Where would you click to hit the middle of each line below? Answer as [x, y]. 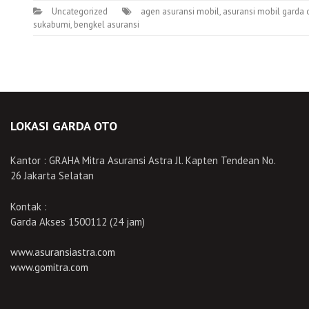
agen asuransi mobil [180, 11]
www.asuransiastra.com [63, 252]
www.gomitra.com [49, 267]
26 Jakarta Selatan [52, 176]
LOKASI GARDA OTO [64, 126]
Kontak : [29, 206]
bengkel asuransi [107, 24]
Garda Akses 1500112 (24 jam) [78, 221]
